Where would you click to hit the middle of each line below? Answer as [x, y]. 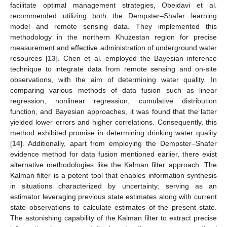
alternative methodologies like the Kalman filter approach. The [113, 164]
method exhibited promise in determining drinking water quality [113, 133]
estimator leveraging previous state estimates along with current [113, 196]
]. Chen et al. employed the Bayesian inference [136, 58]
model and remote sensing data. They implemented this [113, 26]
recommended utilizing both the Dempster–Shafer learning [113, 15]
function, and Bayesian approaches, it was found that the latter [113, 111]
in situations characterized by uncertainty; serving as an [113, 186]
